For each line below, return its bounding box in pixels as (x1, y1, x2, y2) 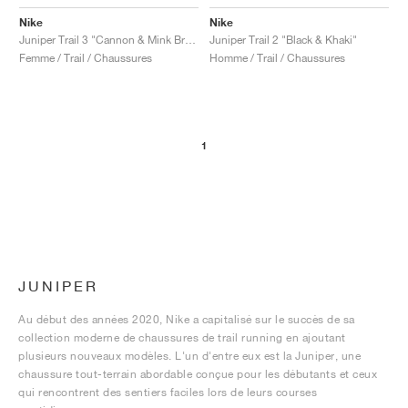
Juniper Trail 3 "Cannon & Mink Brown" (185, 32, 196, 46)
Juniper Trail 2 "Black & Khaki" (209, 32, 357, 46)
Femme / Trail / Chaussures (19, 50, 152, 65)
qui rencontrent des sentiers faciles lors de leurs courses (18, 385, 317, 399)
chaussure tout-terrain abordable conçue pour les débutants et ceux (18, 367, 377, 381)
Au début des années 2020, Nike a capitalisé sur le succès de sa (18, 312, 355, 326)
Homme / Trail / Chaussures (209, 50, 345, 65)
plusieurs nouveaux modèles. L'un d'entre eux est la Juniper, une (18, 349, 361, 362)
